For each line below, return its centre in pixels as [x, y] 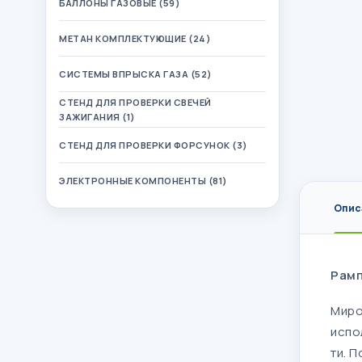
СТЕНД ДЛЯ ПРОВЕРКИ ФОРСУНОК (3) [154, 145]
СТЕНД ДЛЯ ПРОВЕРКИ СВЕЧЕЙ [135, 102]
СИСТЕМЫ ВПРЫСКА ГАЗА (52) [136, 74]
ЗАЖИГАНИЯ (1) [97, 116]
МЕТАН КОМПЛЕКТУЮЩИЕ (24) [135, 38]
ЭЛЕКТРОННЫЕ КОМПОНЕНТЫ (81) [143, 180]
